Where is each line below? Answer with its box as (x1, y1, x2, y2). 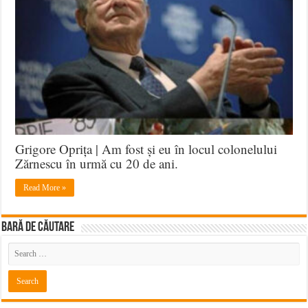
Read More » (23, 183, 67, 193)
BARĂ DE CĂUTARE (1, 221, 75, 235)
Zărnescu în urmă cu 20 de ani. (15, 155, 179, 173)
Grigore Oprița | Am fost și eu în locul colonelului (15, 140, 278, 158)
